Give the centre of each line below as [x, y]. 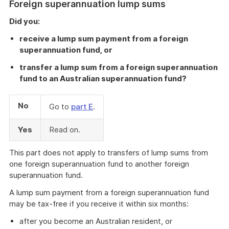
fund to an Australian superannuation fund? [103, 78]
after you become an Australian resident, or [96, 221]
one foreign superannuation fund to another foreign [99, 164]
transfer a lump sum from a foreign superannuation [119, 67]
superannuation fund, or [66, 50]
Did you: [25, 21]
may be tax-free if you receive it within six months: [99, 204]
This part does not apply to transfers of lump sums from [109, 153]
